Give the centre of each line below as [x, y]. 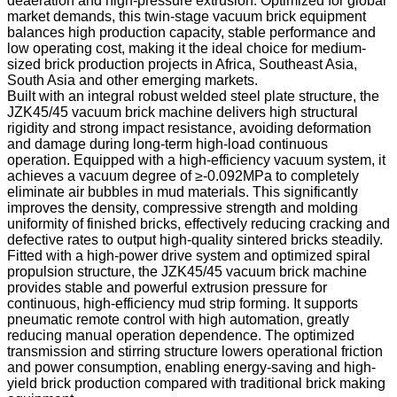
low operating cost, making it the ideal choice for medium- [187, 48]
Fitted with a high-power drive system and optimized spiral [189, 255]
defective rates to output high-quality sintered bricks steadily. [195, 239]
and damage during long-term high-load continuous [167, 144]
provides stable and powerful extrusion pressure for [167, 287]
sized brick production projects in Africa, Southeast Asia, [182, 64]
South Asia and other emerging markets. [132, 80]
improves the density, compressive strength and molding [183, 207]
